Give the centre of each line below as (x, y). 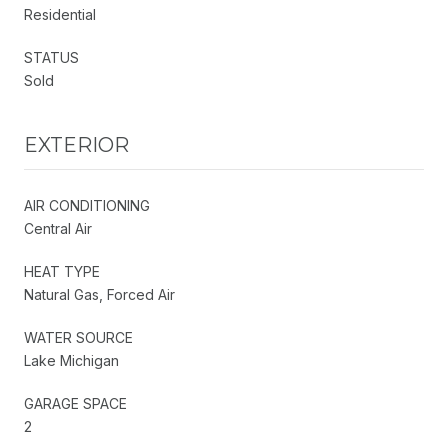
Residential (60, 14)
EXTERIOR (76, 144)
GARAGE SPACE (75, 403)
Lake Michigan (71, 360)
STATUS (51, 57)
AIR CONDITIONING (87, 205)
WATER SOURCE (78, 337)
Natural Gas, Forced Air (99, 294)
